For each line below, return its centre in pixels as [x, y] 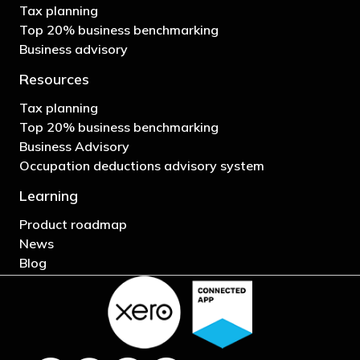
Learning [49, 195]
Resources [54, 79]
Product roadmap [73, 224]
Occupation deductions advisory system [142, 165]
